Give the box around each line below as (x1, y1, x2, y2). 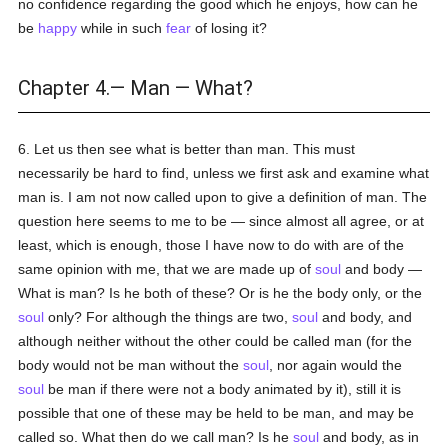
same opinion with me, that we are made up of (18, 261, 316, 277)
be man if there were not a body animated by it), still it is (44, 381, 402, 397)
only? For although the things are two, (44, 309, 293, 325)
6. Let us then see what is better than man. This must (18, 141, 356, 157)
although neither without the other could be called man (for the (18, 333, 413, 349)
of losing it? (191, 20, 268, 36)
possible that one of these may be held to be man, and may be (18, 405, 415, 421)
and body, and (318, 309, 413, 325)
